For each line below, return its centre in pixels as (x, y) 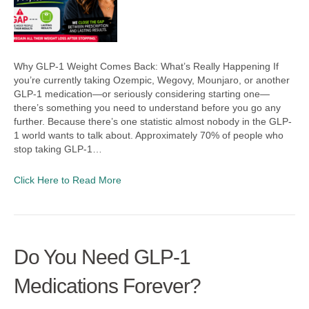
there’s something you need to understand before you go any (147, 108)
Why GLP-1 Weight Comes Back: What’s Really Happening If (146, 66)
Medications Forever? (107, 286)
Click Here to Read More (68, 180)
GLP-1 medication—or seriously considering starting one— (142, 94)
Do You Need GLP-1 (102, 257)
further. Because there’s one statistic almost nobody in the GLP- (153, 121)
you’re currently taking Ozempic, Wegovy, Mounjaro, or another (152, 80)
